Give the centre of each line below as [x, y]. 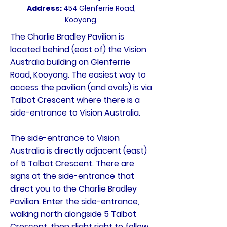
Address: [45, 8]
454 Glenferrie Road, [99, 8]
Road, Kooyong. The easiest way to [78, 75]
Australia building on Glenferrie [70, 62]
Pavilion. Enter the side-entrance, [75, 201]
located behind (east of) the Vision [78, 49]
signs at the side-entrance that [72, 176]
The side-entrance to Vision [65, 138]
